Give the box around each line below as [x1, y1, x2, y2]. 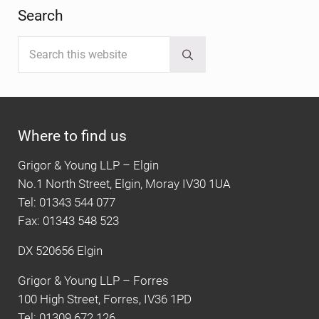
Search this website [17, 37, 118, 51]
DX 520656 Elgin [18, 244, 103, 258]
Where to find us [18, 126, 127, 145]
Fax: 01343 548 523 [18, 214, 119, 228]
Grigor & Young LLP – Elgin [18, 158, 159, 172]
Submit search [187, 53, 255, 66]
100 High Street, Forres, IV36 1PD [18, 292, 192, 306]
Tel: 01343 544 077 [18, 195, 115, 209]
